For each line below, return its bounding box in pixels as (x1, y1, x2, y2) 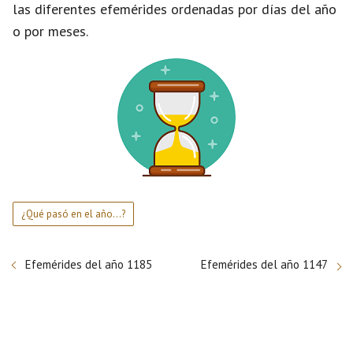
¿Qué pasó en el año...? (21, 207, 125, 221)
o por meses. (13, 22, 88, 40)
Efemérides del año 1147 (201, 257, 328, 272)
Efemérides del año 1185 (25, 257, 152, 272)
